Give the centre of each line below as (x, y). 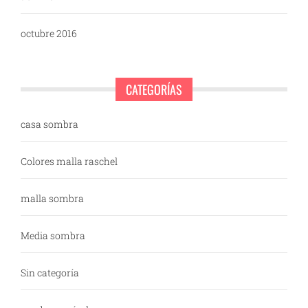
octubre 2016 (49, 34)
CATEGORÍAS (154, 90)
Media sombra (53, 236)
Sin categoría (50, 273)
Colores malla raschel (69, 162)
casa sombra (49, 124)
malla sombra (52, 199)
